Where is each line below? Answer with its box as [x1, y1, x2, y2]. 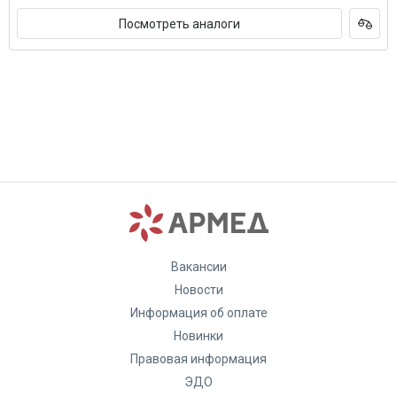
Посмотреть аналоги [119, 16, 240, 31]
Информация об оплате [129, 306, 268, 320]
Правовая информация [130, 352, 267, 366]
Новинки [174, 329, 223, 343]
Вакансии [170, 260, 227, 274]
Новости [174, 283, 223, 297]
